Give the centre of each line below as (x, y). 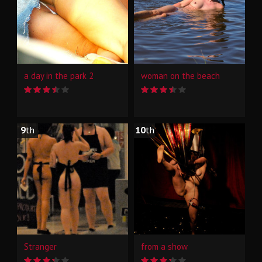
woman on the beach (180, 76)
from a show (164, 247)
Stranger (40, 247)
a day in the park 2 (59, 76)
